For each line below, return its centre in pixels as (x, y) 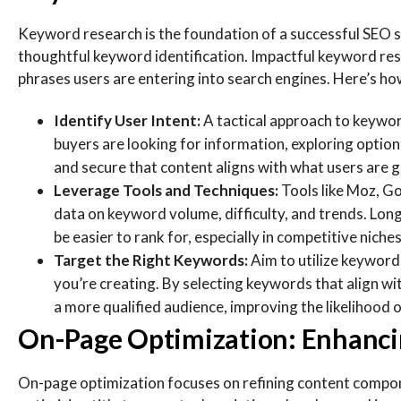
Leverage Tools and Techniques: (167, 190)
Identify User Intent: (128, 120)
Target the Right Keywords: (152, 260)
